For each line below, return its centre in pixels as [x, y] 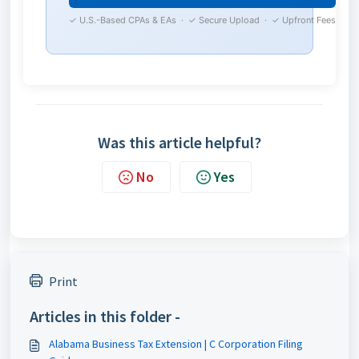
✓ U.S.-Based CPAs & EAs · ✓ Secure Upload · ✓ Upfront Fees [202, 20]
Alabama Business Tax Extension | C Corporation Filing [176, 344]
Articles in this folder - [105, 316]
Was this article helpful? [179, 142]
